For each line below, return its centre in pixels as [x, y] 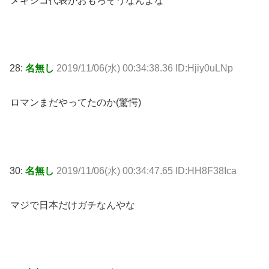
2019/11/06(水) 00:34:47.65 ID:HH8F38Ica [147, 171]
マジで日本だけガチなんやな [73, 205]
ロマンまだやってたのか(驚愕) [76, 103]
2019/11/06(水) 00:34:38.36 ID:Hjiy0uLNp [145, 68]
